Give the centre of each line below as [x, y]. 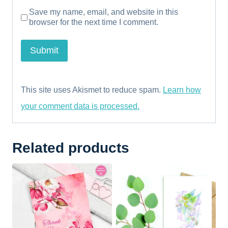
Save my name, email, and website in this [104, 12]
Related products [71, 148]
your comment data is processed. [80, 106]
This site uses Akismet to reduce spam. [92, 90]
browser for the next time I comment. [94, 22]
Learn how [182, 90]
